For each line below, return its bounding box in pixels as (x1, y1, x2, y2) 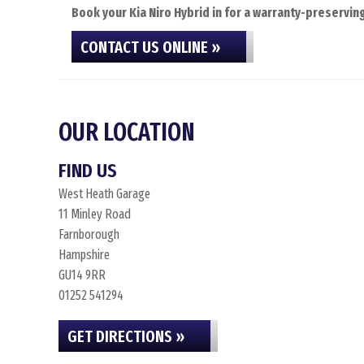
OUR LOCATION (58, 118, 195, 147)
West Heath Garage (58, 186, 150, 201)
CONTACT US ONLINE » (80, 37, 220, 57)
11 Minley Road (58, 206, 131, 222)
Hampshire (58, 247, 110, 262)
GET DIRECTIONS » (67, 327, 184, 346)
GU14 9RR (58, 267, 106, 283)
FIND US (58, 159, 117, 182)
